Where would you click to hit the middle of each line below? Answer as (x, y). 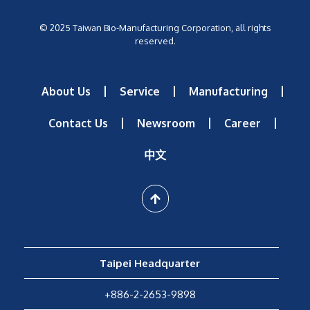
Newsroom (166, 124)
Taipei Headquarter (150, 264)
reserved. (155, 41)
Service (139, 92)
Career (242, 124)
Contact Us (78, 124)
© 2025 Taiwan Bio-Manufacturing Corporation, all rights (155, 28)
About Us (66, 92)
